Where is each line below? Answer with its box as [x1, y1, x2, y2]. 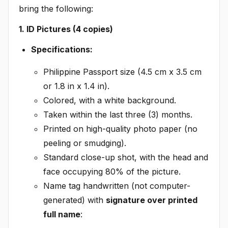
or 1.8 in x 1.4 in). [43, 80, 109, 91]
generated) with [43, 194, 106, 205]
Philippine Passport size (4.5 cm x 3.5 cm [43, 66, 202, 77]
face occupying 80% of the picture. [43, 166, 181, 177]
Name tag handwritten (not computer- [43, 180, 190, 191]
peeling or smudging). [43, 137, 126, 148]
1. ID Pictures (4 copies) [19, 23, 113, 34]
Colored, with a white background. [43, 95, 176, 105]
